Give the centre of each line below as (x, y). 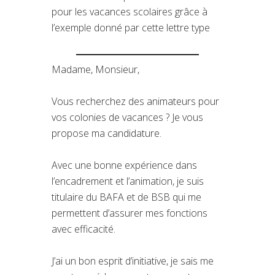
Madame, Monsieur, (95, 69)
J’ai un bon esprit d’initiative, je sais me (133, 261)
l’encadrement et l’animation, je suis (128, 181)
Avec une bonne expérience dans (124, 165)
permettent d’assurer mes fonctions (130, 213)
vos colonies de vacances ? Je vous (127, 117)
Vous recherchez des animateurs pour (135, 101)
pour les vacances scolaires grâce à (130, 11)
